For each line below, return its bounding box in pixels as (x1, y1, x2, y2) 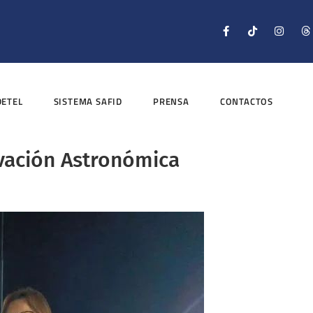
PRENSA (153, 94, 189, 109)
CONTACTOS (219, 94, 274, 109)
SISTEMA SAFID (53, 94, 123, 109)
